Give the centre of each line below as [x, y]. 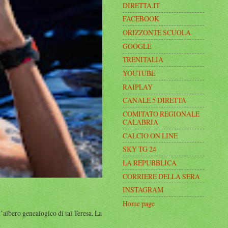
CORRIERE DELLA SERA [161, 176]
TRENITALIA [143, 60]
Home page [139, 203]
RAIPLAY [138, 87]
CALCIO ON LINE [150, 135]
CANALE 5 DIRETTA [154, 100]
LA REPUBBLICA [150, 162]
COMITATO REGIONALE [161, 114]
